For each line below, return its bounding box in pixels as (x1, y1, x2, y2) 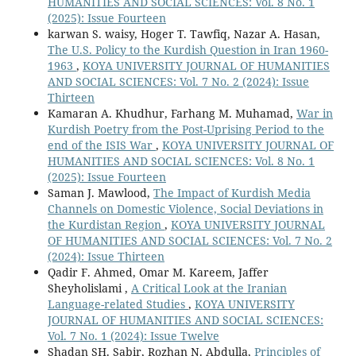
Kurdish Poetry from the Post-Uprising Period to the (47, 121, 324, 137)
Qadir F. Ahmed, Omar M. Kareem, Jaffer (47, 264, 269, 280)
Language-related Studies (47, 296, 188, 311)
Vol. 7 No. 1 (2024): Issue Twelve (47, 327, 219, 343)
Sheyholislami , (47, 280, 131, 296)
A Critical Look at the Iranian (130, 280, 287, 296)
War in (296, 105, 333, 121)
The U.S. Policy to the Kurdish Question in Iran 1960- (47, 41, 328, 57)
